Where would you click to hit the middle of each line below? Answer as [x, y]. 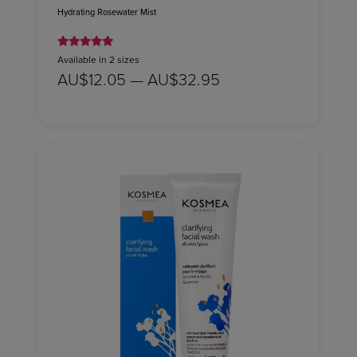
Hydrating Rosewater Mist [107, 12]
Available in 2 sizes [98, 59]
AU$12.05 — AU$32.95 [139, 78]
